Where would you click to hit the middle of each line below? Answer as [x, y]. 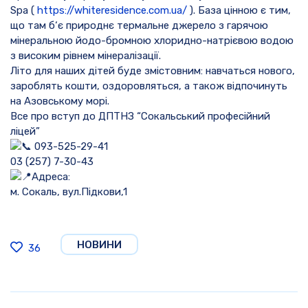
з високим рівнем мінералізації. [86, 55]
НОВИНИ [99, 244]
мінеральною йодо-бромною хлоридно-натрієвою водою [152, 40]
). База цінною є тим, [239, 10]
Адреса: [51, 176]
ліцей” [25, 131]
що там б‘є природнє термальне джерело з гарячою [139, 25]
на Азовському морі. [60, 101]
